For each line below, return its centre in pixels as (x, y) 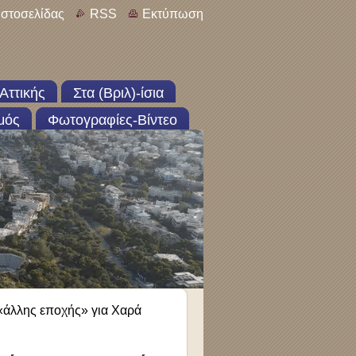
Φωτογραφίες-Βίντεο (112, 120)
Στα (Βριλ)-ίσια (118, 93)
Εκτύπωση (173, 14)
